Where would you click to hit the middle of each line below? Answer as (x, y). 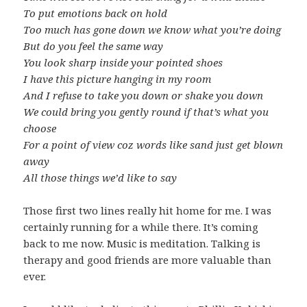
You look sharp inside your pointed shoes (123, 62)
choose (40, 128)
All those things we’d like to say (100, 177)
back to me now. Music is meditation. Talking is (142, 243)
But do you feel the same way (94, 46)
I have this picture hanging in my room (118, 78)
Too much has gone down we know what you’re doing (152, 29)
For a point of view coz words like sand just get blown (153, 144)
